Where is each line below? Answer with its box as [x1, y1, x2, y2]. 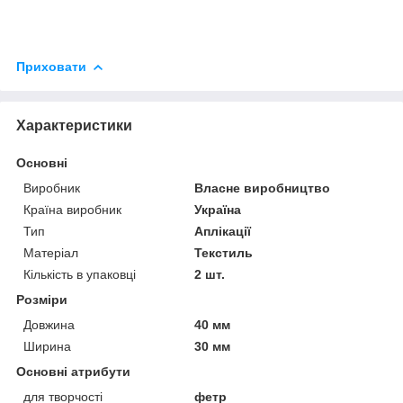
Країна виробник [23, 201, 121, 217]
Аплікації [194, 223, 252, 238]
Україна [194, 201, 242, 217]
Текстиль [194, 245, 254, 260]
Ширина [23, 338, 71, 354]
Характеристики [16, 117, 132, 133]
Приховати [16, 58, 86, 74]
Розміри [16, 291, 67, 307]
